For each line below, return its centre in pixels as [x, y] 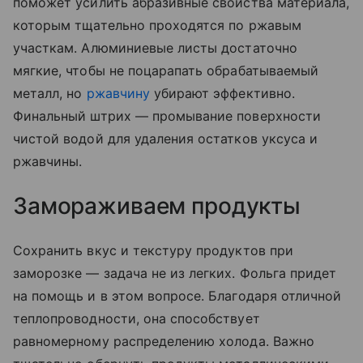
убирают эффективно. [222, 94]
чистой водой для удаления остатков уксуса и [166, 139]
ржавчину [118, 94]
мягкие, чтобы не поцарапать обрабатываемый [166, 71]
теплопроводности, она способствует [137, 319]
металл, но [50, 94]
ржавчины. [50, 162]
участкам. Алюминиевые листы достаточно [155, 48]
